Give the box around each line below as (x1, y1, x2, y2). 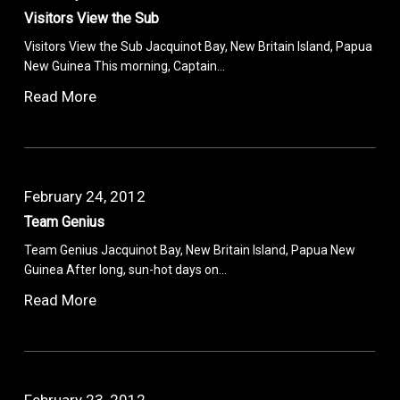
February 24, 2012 (24, 187, 146, 205)
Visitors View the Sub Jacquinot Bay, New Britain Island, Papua (24, 38, 373, 54)
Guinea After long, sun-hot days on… (24, 262, 228, 277)
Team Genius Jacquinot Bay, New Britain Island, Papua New (24, 242, 356, 257)
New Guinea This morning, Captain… (24, 58, 226, 73)
